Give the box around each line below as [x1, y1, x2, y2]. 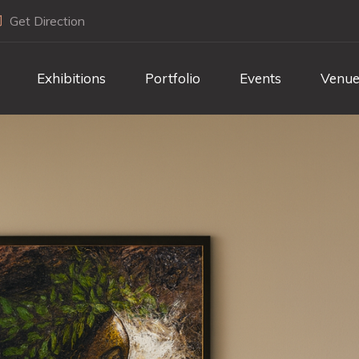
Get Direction [10, 13, 85, 29]
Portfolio [145, 70, 200, 87]
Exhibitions [37, 70, 106, 87]
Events [240, 70, 281, 87]
